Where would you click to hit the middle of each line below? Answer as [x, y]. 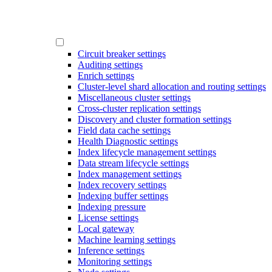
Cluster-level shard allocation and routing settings [172, 87]
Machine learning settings [127, 240]
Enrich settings [106, 76]
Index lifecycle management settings [147, 152]
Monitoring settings [115, 262]
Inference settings [111, 251]
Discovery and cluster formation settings [155, 120]
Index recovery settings [122, 185]
